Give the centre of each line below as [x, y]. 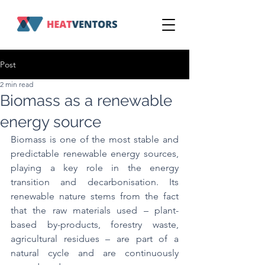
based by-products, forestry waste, [95, 224]
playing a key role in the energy [95, 168]
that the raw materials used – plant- [95, 210]
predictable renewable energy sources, [95, 153]
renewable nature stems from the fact [95, 196]
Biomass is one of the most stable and [95, 139]
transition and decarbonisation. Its [95, 182]
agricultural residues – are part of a [95, 239]
